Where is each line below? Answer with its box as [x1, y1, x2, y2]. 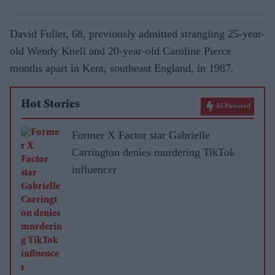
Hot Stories [21, 98, 80, 111]
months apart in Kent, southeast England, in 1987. [10, 61, 234, 74]
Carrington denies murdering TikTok [72, 145, 235, 158]
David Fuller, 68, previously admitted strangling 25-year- [10, 27, 265, 40]
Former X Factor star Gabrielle [72, 128, 210, 141]
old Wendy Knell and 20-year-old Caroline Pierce [10, 44, 231, 57]
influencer [72, 163, 117, 176]
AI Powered [215, 101, 250, 109]
